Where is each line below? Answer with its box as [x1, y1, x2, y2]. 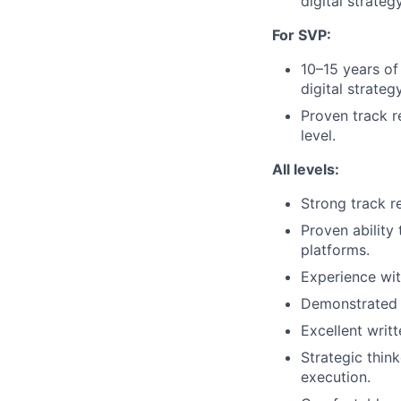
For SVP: [272, 25, 331, 44]
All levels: [272, 159, 339, 178]
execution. [301, 367, 371, 386]
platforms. [301, 240, 370, 259]
